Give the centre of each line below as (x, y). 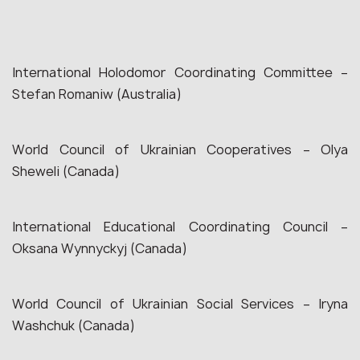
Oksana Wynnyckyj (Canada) (100, 248)
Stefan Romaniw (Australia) (97, 94)
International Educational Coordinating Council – (180, 227)
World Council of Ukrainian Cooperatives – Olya (180, 149)
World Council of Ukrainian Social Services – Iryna (180, 304)
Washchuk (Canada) (74, 325)
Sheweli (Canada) (66, 171)
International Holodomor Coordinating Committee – (180, 72)
